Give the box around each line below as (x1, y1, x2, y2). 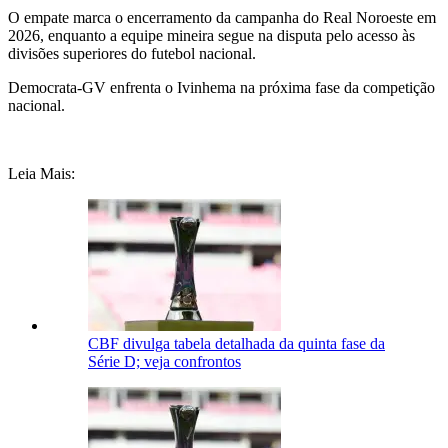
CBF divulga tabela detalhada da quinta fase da (88, 335, 385, 353)
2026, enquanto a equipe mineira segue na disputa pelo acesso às (8, 27, 415, 45)
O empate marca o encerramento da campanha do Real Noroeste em (8, 9, 436, 27)
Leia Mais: (8, 165, 75, 183)
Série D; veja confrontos (88, 353, 241, 371)
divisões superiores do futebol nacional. (8, 45, 256, 63)
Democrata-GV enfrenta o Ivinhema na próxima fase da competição (8, 79, 435, 97)
